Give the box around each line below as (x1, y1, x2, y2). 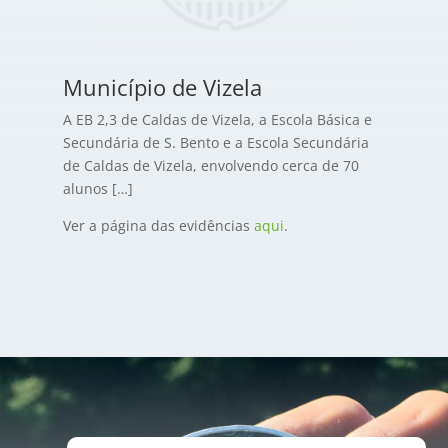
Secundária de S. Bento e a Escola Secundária (62, 133, 369, 152)
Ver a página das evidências (62, 216, 254, 235)
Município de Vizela (62, 72, 262, 102)
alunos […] (62, 179, 133, 198)
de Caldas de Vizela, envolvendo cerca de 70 (62, 156, 359, 175)
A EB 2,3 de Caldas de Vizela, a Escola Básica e (62, 110, 372, 129)
